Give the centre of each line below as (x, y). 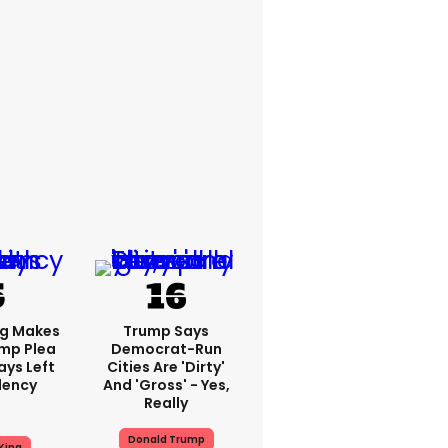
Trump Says (166, 331)
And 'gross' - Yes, (166, 385)
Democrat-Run (166, 349)
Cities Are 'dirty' (166, 367)
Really (166, 403)
